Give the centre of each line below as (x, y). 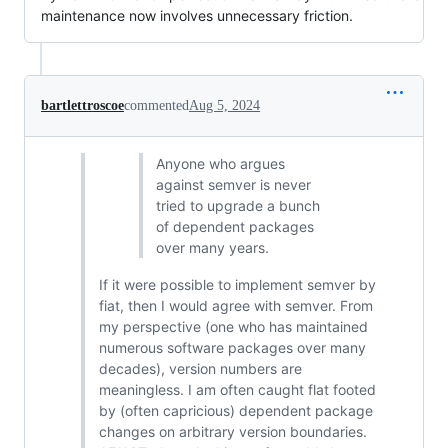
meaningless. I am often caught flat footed (237, 389)
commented (156, 105)
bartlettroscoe (82, 105)
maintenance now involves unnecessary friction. (197, 15)
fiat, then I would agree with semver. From (235, 305)
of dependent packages (235, 226)
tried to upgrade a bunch (238, 205)
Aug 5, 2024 (224, 105)
